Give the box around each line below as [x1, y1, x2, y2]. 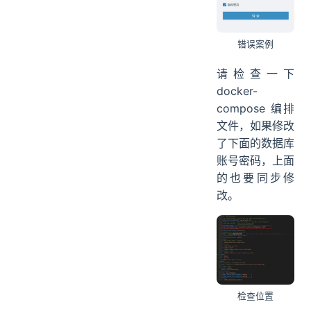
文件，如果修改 [217, 118, 294, 133]
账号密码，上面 [217, 153, 294, 167]
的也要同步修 [217, 170, 294, 185]
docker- [217, 83, 258, 98]
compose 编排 [217, 101, 294, 115]
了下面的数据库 [217, 135, 294, 150]
